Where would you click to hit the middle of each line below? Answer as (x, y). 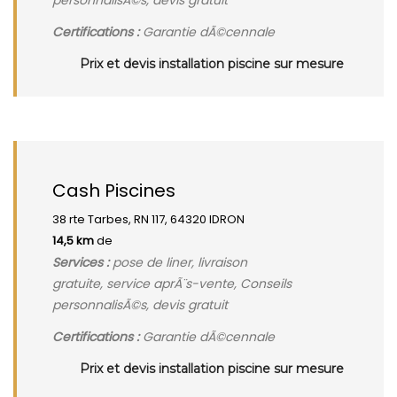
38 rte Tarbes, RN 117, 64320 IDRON (148, 219)
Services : (81, 262)
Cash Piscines (114, 191)
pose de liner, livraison (178, 262)
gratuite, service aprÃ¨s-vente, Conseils (172, 284)
